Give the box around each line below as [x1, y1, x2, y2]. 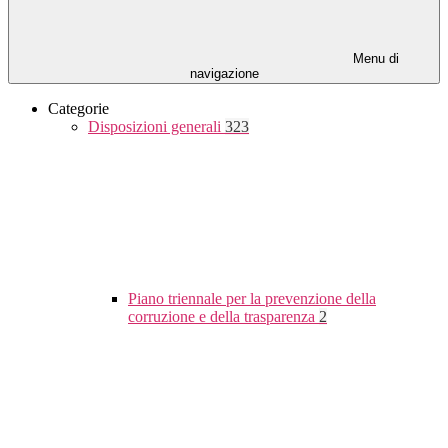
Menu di [349, 51, 399, 67]
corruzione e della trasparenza [128, 308, 319, 326]
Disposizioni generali [88, 118, 225, 136]
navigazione [189, 66, 259, 82]
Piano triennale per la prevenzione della [128, 290, 376, 308]
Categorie [48, 100, 109, 118]
